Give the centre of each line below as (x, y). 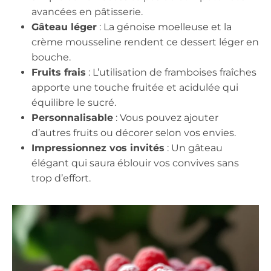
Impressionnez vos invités (98, 148)
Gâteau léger (64, 27)
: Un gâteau (194, 148)
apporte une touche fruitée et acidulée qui (135, 88)
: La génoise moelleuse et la (164, 27)
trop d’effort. (61, 178)
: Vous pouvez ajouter (166, 118)
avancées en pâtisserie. (87, 12)
